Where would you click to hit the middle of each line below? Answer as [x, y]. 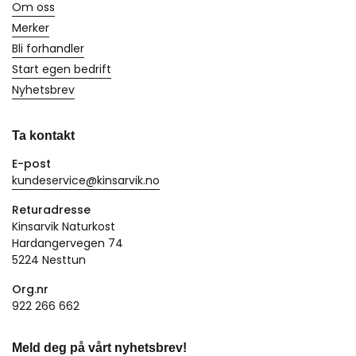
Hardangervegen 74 [68, 244]
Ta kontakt [43, 136]
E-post [31, 164]
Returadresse [51, 210]
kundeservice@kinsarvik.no [86, 181]
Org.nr [30, 290]
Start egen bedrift [62, 70]
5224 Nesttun [49, 260]
